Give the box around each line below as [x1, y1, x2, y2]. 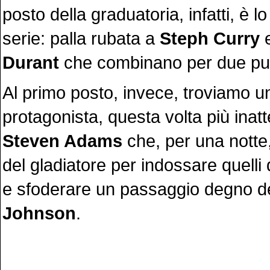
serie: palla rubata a [2, 28, 160, 48]
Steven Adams [2, 131, 127, 151]
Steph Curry [160, 28, 260, 48]
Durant [2, 52, 59, 72]
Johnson [2, 203, 76, 223]
